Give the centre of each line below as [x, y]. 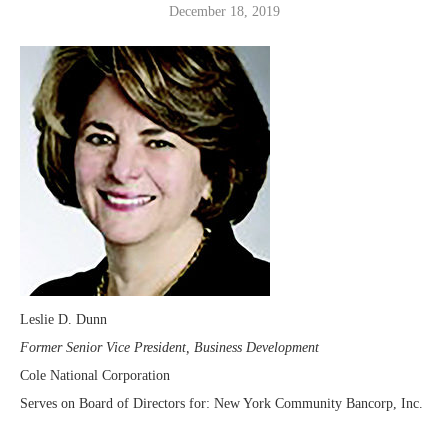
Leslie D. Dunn [63, 319]
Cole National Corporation [95, 375]
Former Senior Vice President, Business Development [169, 347]
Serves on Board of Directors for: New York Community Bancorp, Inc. [221, 403]
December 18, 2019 [224, 11]
